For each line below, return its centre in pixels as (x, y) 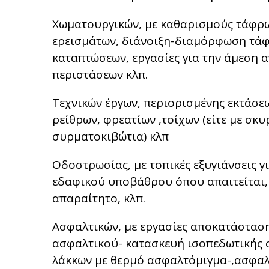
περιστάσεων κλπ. (100, 74)
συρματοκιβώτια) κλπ (110, 136)
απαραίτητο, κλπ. (99, 198)
